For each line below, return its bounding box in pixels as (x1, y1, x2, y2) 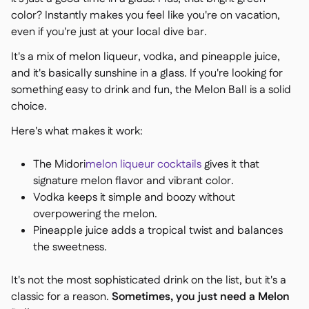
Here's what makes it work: (11, 123, 143, 139)
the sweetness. (33, 239, 107, 255)
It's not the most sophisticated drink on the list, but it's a (11, 272, 286, 288)
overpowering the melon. (33, 206, 157, 222)
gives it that (201, 157, 259, 172)
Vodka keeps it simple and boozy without (33, 190, 235, 206)
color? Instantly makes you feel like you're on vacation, (11, 8, 280, 23)
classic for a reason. (11, 289, 112, 305)
